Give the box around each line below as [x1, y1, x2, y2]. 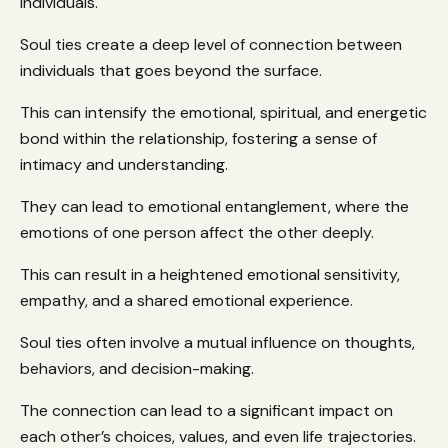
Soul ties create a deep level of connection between [20, 34, 402, 56]
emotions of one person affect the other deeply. [20, 222, 378, 244]
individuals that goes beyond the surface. [20, 60, 326, 82]
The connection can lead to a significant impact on [20, 400, 393, 422]
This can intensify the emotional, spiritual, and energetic [20, 102, 427, 124]
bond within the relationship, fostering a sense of [20, 128, 377, 150]
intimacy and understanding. [20, 154, 228, 176]
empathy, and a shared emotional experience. [20, 290, 353, 312]
